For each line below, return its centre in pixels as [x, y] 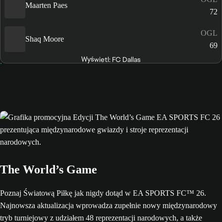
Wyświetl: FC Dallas [111, 59]
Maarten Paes [46, 5]
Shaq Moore [45, 39]
